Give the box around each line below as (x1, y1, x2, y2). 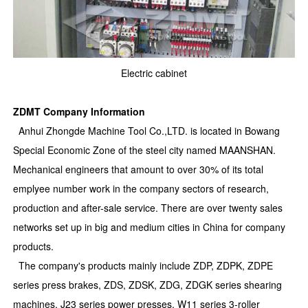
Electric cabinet (121, 65, 187, 80)
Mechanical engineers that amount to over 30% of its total (13, 162, 264, 176)
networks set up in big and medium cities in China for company (13, 219, 286, 234)
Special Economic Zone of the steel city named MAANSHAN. (13, 142, 276, 157)
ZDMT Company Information (13, 104, 146, 118)
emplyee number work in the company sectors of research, (13, 181, 269, 195)
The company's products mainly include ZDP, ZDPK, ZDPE (13, 258, 274, 272)
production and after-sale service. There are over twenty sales (13, 200, 283, 214)
